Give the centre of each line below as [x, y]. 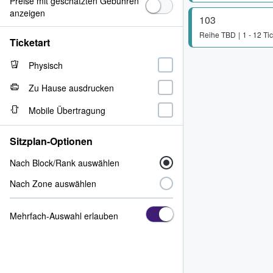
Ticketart [30, 42]
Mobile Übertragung [67, 110]
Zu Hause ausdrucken [71, 87]
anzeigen [27, 13]
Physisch [46, 65]
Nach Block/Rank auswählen [65, 163]
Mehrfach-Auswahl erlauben [64, 215]
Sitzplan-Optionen [51, 141]
